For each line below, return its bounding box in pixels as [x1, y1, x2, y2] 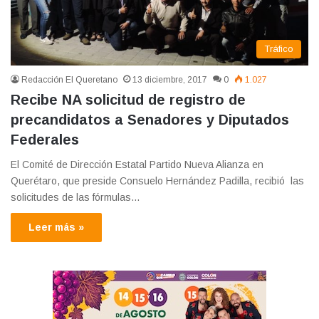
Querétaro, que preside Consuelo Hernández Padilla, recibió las [11, 174, 304, 187]
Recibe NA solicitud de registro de [11, 91, 246, 108]
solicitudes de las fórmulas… [11, 191, 140, 203]
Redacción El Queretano [21, 74, 117, 85]
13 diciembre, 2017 [132, 74, 207, 85]
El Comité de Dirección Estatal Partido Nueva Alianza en [11, 158, 263, 170]
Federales [11, 131, 79, 147]
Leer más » [28, 221, 84, 233]
